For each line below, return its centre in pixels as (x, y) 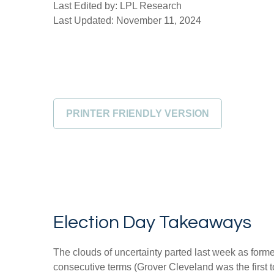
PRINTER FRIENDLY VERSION (138, 113)
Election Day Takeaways (152, 222)
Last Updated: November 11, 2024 (127, 20)
